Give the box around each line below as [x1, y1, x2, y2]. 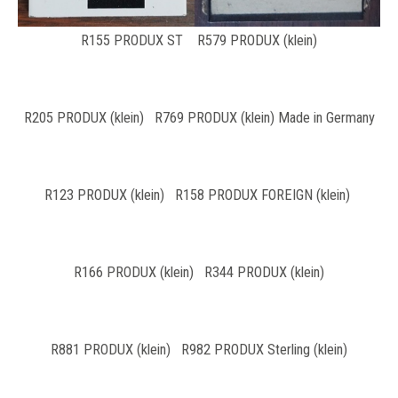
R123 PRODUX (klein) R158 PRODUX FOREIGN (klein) [44, 186, 354, 203]
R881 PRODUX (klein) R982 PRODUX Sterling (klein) [51, 340, 347, 358]
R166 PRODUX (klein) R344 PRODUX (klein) [74, 263, 324, 281]
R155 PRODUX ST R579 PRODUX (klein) [81, 31, 317, 49]
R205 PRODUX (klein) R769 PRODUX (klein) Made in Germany [23, 108, 375, 126]
